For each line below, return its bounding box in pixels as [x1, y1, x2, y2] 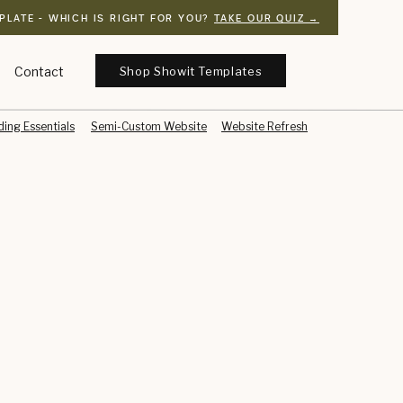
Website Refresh [221, 120, 308, 133]
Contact [14, 64, 64, 79]
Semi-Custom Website [91, 120, 207, 133]
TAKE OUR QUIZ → [213, 13, 319, 24]
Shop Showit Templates [119, 63, 263, 78]
